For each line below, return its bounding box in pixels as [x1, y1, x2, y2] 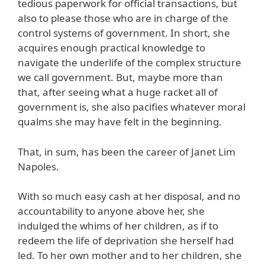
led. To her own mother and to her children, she [18, 248, 242, 263]
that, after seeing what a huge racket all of [18, 85, 218, 99]
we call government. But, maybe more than [18, 70, 223, 85]
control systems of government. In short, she [18, 26, 230, 40]
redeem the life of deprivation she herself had [18, 234, 234, 248]
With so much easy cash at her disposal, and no [18, 189, 240, 203]
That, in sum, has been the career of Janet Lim [18, 144, 235, 159]
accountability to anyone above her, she [18, 204, 205, 218]
